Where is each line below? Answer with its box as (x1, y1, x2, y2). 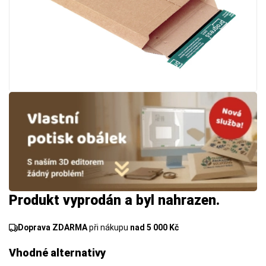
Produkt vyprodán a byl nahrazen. (9, 192, 220, 209)
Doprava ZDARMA (18, 223, 87, 233)
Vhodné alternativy (9, 246, 106, 259)
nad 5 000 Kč (130, 223, 179, 233)
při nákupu (87, 223, 130, 233)
